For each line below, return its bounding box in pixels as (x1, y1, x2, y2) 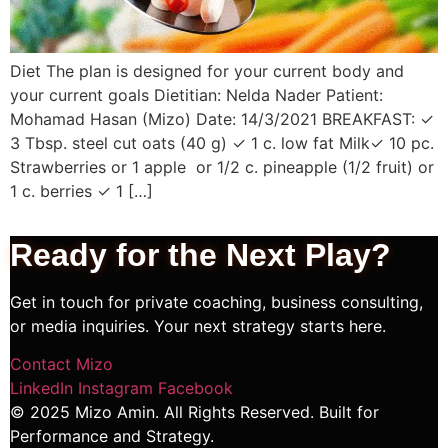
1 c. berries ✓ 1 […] (10, 181, 153, 202)
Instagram (78, 377, 153, 398)
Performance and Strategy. (10, 425, 214, 446)
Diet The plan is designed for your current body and (10, 61, 404, 82)
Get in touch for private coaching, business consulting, (10, 291, 423, 312)
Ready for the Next (10, 236, 305, 273)
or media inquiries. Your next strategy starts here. (10, 315, 386, 336)
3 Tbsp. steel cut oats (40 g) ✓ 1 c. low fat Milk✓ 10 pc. (10, 133, 434, 154)
